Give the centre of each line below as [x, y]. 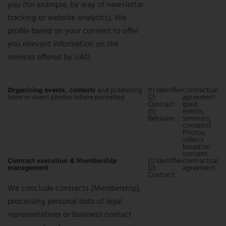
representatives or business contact [70, 215]
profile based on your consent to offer [73, 31]
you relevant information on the [63, 44]
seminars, [197, 119]
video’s [193, 140]
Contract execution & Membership [62, 161]
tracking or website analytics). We [67, 18]
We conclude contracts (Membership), [74, 189]
